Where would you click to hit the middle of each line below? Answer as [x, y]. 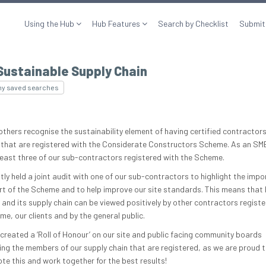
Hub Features [117, 23]
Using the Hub [50, 23]
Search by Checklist [193, 23]
